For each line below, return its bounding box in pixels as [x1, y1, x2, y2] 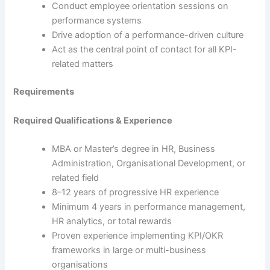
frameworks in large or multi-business [52, 244, 207, 256]
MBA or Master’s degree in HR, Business [52, 143, 216, 154]
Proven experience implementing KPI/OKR [52, 230, 224, 241]
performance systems [52, 15, 142, 27]
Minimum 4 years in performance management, [52, 201, 246, 212]
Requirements [13, 86, 75, 98]
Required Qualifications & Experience [13, 115, 173, 126]
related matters [52, 58, 114, 70]
